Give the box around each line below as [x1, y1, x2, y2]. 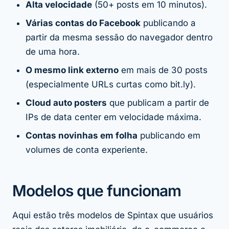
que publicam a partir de [107, 98, 209, 108]
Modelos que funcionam [12, 181, 181, 200]
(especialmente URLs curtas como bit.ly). [26, 79, 196, 90]
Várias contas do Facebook [26, 18, 141, 29]
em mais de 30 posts [119, 65, 208, 76]
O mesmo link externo [26, 65, 119, 76]
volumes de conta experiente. [26, 145, 148, 155]
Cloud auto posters [26, 98, 107, 108]
